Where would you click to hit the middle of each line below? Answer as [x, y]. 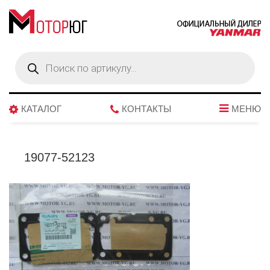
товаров [30, 64]
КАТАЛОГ [41, 109]
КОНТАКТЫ [146, 109]
